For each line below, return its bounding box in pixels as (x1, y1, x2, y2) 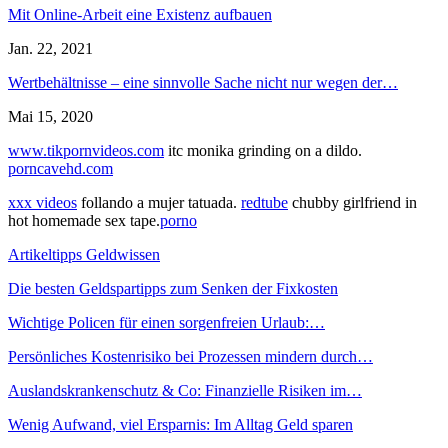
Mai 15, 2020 (8, 108, 93, 126)
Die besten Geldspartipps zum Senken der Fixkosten (8, 280, 338, 298)
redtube (241, 194, 288, 212)
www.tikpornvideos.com (8, 142, 164, 160)
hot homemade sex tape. (8, 212, 160, 230)
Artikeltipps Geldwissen (8, 246, 160, 264)
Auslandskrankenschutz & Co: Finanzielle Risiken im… (8, 382, 362, 400)
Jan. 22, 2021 (8, 40, 93, 58)
